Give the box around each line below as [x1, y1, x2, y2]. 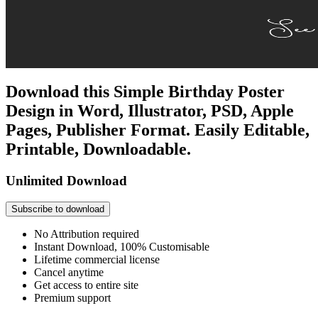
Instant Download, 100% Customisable [34, 241, 209, 253]
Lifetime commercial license [34, 253, 160, 266]
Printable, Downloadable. [6, 139, 191, 158]
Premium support [34, 292, 111, 305]
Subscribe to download [11, 204, 104, 215]
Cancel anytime [34, 266, 104, 279]
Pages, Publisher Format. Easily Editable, [6, 120, 309, 139]
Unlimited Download [6, 172, 127, 188]
